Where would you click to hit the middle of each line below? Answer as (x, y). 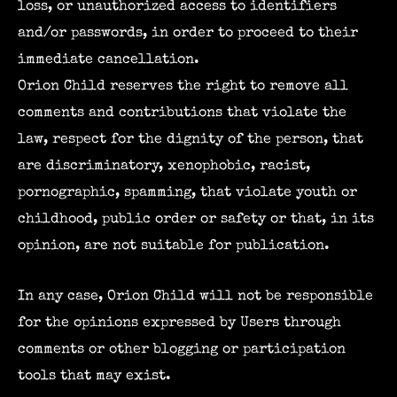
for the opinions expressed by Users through (179, 323)
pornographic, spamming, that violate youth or (187, 193)
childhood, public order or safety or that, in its (196, 220)
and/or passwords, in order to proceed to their (188, 34)
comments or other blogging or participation (182, 349)
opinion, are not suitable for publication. (174, 246)
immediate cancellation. (109, 60)
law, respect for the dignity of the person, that (191, 140)
